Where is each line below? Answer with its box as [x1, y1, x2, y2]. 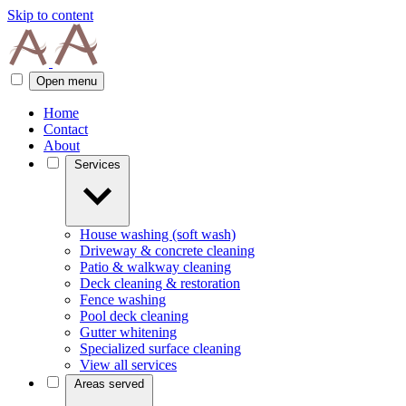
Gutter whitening [80, 324, 177, 340]
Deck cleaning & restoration [80, 275, 240, 291]
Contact [43, 121, 88, 137]
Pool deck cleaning [80, 308, 188, 324]
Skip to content [7, 7, 93, 23]
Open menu [36, 74, 97, 88]
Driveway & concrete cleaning [80, 243, 255, 258]
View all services [80, 357, 177, 372]
